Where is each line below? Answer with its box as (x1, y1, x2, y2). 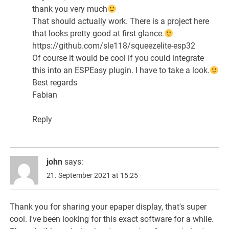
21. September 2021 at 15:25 (47, 171, 139, 179)
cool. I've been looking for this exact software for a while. (10, 214, 214, 224)
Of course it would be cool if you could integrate (32, 53, 204, 63)
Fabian (32, 90, 58, 100)
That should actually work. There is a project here (32, 16, 210, 27)
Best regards (32, 78, 78, 88)
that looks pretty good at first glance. (32, 29, 165, 39)
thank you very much (32, 4, 108, 14)
